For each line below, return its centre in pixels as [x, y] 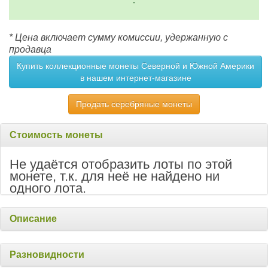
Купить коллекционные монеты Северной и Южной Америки [135, 66]
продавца [30, 50]
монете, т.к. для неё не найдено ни [115, 176]
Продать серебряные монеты [134, 104]
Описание [33, 219]
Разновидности [47, 255]
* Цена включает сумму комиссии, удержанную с [118, 38]
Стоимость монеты [56, 135]
